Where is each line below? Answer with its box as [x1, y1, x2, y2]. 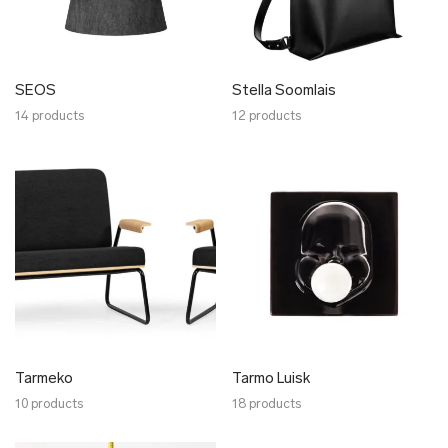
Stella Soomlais [232, 84, 336, 99]
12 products [232, 110, 301, 123]
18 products [232, 398, 301, 411]
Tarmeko [15, 372, 73, 387]
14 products [15, 110, 84, 123]
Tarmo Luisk [232, 372, 310, 387]
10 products [15, 398, 83, 411]
